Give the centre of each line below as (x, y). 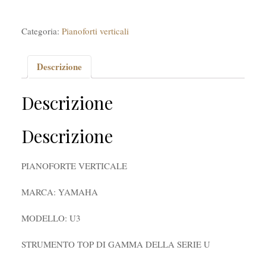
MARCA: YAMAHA (59, 191)
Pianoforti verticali (95, 31)
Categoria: (41, 31)
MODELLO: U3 (51, 218)
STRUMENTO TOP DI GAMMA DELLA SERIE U (117, 244)
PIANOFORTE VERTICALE (74, 165)
